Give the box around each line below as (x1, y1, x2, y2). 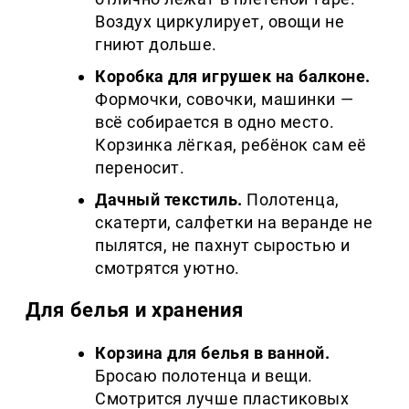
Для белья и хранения (26, 299, 244, 322)
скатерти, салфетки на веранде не (95, 213, 373, 233)
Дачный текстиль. (95, 190, 243, 210)
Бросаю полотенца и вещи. (95, 366, 313, 386)
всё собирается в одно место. (95, 112, 335, 132)
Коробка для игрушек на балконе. (95, 67, 371, 87)
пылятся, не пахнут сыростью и (95, 236, 351, 256)
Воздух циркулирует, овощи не (95, 12, 345, 32)
